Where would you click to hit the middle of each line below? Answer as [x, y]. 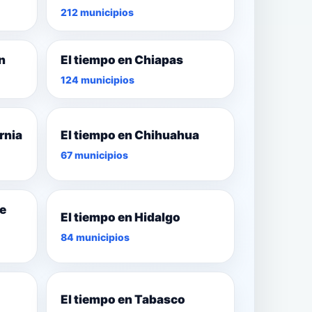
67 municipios [94, 155]
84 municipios [95, 237]
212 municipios [97, 13]
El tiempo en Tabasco [123, 299]
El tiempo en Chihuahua [130, 135]
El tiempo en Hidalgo [120, 217]
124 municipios [97, 80]
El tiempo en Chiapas [122, 60]
